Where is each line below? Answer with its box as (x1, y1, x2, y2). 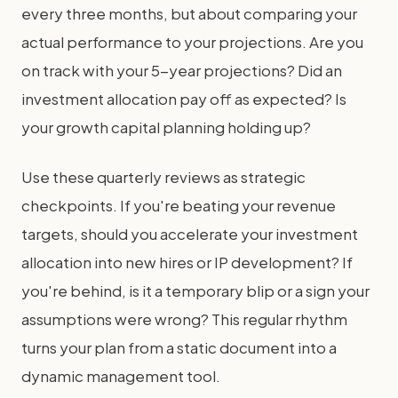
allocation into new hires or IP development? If (21, 252, 353, 272)
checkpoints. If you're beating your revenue (21, 195, 336, 215)
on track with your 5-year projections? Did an (21, 60, 342, 80)
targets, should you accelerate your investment (21, 224, 358, 243)
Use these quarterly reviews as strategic (21, 167, 306, 187)
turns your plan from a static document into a (21, 338, 337, 357)
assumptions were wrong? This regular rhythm (21, 309, 347, 329)
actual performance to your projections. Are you (21, 32, 363, 52)
